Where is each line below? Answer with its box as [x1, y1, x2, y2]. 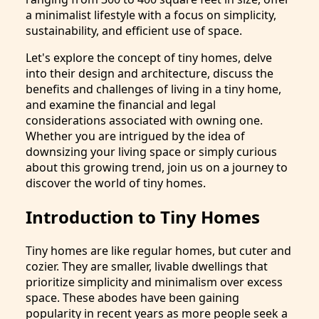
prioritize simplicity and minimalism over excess [26, 274, 283, 291]
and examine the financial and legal [26, 97, 216, 113]
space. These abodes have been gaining [26, 290, 239, 306]
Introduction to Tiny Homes [26, 205, 260, 229]
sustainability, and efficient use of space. [26, 23, 242, 39]
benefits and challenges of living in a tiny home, [26, 81, 281, 98]
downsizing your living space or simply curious [26, 144, 277, 160]
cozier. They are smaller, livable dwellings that [26, 258, 268, 275]
